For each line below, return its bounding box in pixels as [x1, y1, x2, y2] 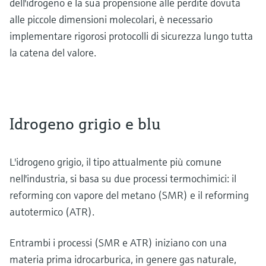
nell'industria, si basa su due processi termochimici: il [9, 172, 236, 185]
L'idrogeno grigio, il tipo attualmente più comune [9, 155, 221, 169]
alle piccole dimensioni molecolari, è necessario [9, 12, 213, 26]
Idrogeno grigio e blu [9, 113, 161, 134]
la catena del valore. [9, 46, 99, 59]
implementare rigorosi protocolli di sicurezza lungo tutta [9, 29, 253, 43]
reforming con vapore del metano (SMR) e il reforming [9, 188, 249, 202]
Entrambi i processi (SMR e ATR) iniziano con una [9, 236, 227, 249]
